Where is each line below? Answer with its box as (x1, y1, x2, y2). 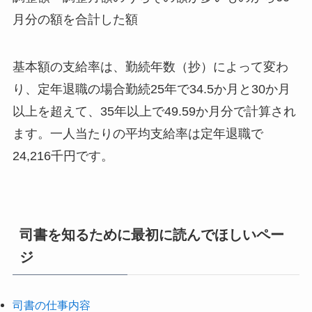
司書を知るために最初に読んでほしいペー (19, 227, 284, 243)
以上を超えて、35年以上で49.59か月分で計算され (12, 104, 296, 118)
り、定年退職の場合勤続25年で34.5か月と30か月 (12, 81, 290, 96)
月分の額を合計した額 (12, 12, 138, 26)
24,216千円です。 (12, 148, 114, 163)
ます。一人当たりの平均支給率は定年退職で (12, 126, 263, 141)
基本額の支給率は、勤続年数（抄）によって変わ (12, 59, 288, 74)
